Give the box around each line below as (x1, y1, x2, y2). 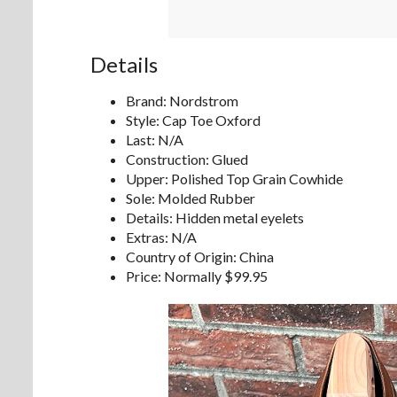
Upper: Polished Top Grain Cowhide (126, 169, 343, 187)
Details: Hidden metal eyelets (126, 208, 304, 226)
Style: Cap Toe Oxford (126, 111, 261, 128)
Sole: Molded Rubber (126, 189, 255, 206)
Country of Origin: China (126, 247, 274, 265)
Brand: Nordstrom (126, 91, 238, 109)
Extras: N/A (126, 228, 197, 245)
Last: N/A (126, 130, 183, 148)
